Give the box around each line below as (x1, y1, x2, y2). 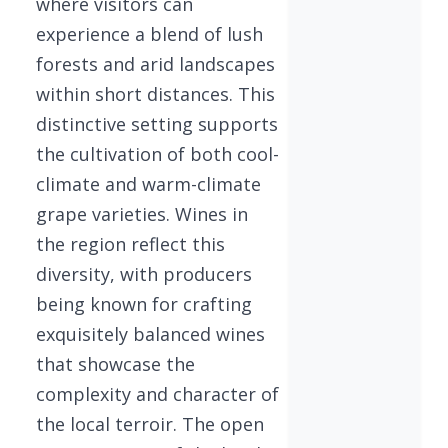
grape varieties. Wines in (36, 202, 248, 226)
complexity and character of (36, 382, 279, 406)
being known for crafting (36, 292, 252, 316)
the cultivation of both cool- (36, 142, 279, 166)
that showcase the (36, 352, 195, 376)
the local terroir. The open (36, 412, 264, 436)
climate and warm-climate (36, 172, 261, 196)
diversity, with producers (36, 262, 252, 286)
